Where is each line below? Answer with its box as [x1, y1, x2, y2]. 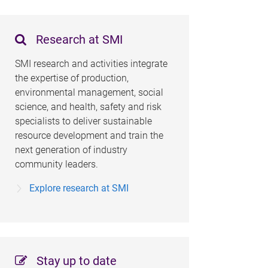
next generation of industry [14, 144, 127, 156]
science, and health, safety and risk [14, 100, 162, 112]
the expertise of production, [14, 72, 129, 84]
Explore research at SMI [29, 182, 129, 194]
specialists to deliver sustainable [14, 115, 152, 127]
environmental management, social [14, 86, 163, 98]
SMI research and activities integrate [14, 57, 167, 69]
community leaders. [14, 158, 98, 170]
